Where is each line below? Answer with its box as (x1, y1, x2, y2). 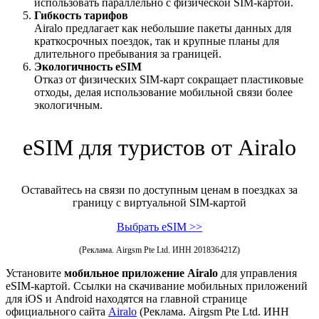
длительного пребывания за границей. (34, 48, 221, 61)
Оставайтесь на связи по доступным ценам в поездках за (21, 184, 298, 197)
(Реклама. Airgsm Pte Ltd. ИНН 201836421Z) (79, 245, 240, 256)
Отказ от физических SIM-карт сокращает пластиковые (34, 73, 303, 86)
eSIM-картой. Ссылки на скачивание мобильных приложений (6, 280, 308, 293)
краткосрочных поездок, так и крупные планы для (34, 35, 279, 48)
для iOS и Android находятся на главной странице (6, 293, 247, 305)
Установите (6, 267, 64, 280)
